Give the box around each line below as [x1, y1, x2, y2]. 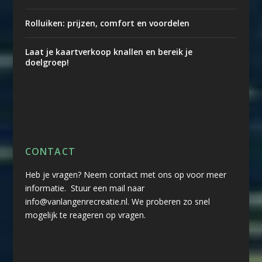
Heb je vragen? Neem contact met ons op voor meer [25, 169, 226, 180]
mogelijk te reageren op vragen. [25, 209, 146, 220]
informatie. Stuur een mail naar [25, 182, 144, 194]
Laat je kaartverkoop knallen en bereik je [25, 46, 192, 57]
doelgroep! [25, 57, 69, 68]
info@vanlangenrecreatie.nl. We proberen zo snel [25, 196, 210, 207]
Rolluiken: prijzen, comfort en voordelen [25, 18, 189, 29]
